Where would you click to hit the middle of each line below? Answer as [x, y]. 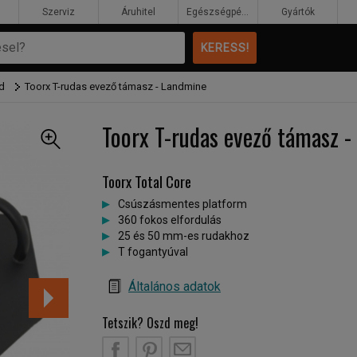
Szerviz [59, 12]
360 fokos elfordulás [170, 220]
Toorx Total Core [147, 181]
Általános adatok [175, 286]
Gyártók [298, 12]
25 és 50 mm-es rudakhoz [184, 236]
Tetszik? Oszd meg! [150, 323]
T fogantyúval [153, 252]
